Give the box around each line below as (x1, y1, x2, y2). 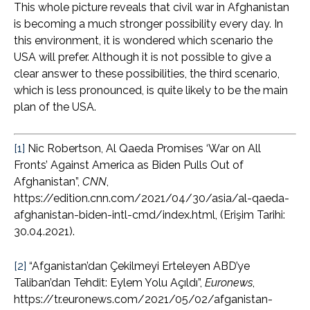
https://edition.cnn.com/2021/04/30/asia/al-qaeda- (14, 192, 289, 206)
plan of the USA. (14, 100, 96, 114)
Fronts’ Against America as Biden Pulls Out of (14, 158, 244, 172)
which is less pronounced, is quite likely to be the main (14, 84, 288, 98)
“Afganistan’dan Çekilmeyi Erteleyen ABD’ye (26, 259, 250, 273)
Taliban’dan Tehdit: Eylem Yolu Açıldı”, (14, 276, 205, 290)
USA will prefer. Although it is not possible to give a (14, 51, 271, 64)
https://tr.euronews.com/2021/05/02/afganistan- (14, 293, 273, 307)
